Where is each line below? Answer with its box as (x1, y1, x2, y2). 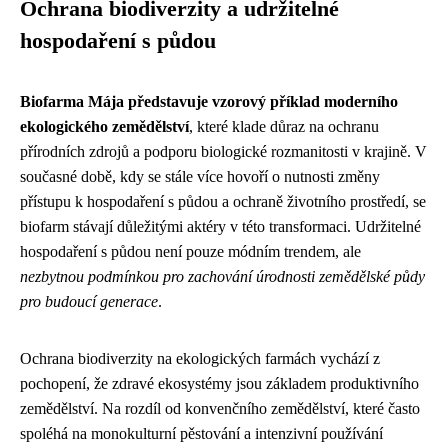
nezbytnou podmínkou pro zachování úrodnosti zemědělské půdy (20, 267, 425, 285)
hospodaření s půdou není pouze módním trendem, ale (20, 242, 361, 260)
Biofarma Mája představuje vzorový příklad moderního (20, 92, 398, 110)
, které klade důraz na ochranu (189, 117, 379, 135)
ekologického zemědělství (20, 117, 189, 135)
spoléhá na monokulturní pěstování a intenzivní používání (20, 424, 383, 442)
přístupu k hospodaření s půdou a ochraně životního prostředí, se (20, 192, 426, 210)
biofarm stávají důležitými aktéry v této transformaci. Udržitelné (20, 217, 421, 235)
